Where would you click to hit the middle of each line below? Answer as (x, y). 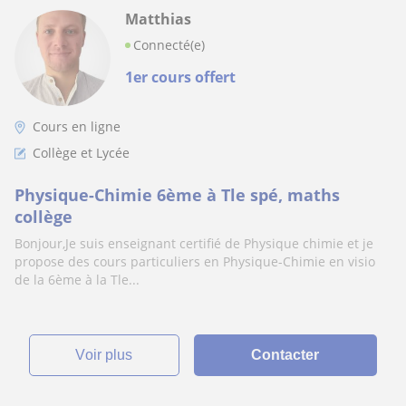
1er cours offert (180, 77)
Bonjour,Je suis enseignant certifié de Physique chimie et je (194, 243)
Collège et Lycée (81, 153)
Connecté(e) (169, 45)
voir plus (109, 355)
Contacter (285, 355)
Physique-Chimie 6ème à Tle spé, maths (177, 195)
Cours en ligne (77, 126)
